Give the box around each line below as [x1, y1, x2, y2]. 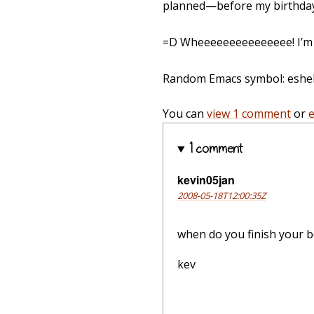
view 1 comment [207, 106, 291, 122]
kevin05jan [177, 172, 235, 189]
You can [163, 106, 207, 122]
